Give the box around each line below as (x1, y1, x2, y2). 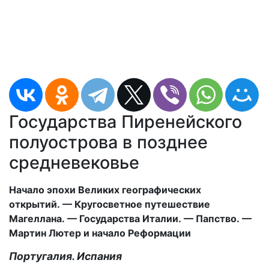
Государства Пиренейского (9, 111, 242, 132)
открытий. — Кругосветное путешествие (9, 198, 210, 210)
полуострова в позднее (9, 131, 208, 153)
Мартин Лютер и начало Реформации (9, 227, 191, 239)
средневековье (9, 152, 139, 173)
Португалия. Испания (9, 250, 122, 262)
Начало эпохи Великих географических (9, 184, 201, 196)
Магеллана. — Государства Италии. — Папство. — (9, 213, 252, 225)
